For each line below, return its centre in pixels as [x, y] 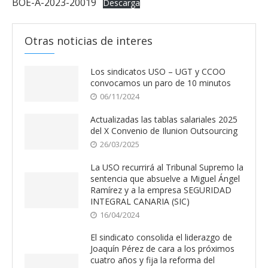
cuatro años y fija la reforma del [153, 260]
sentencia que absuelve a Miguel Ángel [165, 178]
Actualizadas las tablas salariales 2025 [164, 120]
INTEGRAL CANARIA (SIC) [140, 201]
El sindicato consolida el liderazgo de [161, 237]
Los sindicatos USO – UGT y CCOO [158, 72]
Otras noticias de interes [89, 40]
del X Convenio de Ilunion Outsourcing [164, 131]
